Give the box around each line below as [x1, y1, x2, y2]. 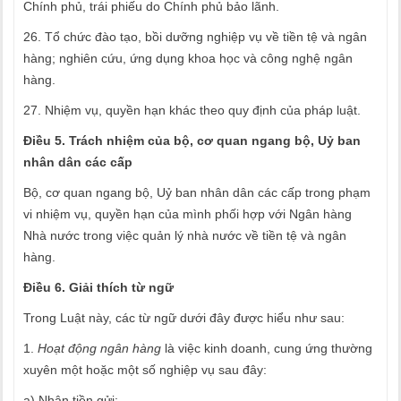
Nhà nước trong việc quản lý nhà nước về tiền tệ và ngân [23, 228, 346, 243]
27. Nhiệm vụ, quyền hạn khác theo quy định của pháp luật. [23, 103, 361, 117]
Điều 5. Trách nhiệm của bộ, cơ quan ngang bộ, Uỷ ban [23, 133, 361, 148]
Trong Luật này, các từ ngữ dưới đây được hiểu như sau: [23, 311, 345, 325]
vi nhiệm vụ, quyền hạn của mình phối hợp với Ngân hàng [23, 207, 352, 221]
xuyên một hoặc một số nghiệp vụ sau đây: [23, 363, 267, 377]
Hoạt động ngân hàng [38, 341, 161, 355]
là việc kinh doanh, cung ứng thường [161, 341, 372, 355]
